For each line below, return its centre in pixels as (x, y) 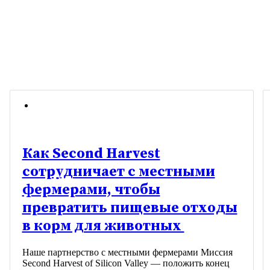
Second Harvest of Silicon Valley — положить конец (126, 263)
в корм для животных (103, 226)
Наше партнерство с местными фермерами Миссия (127, 253)
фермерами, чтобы (91, 190)
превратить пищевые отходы (130, 208)
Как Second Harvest (91, 154)
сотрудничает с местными (118, 172)
